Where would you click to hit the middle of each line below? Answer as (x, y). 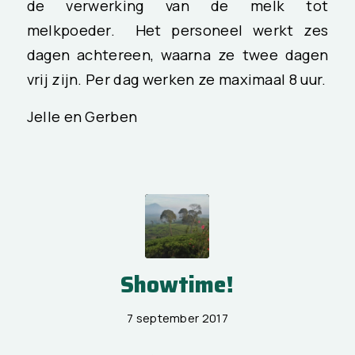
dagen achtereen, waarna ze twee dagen (177, 54)
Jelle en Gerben (82, 116)
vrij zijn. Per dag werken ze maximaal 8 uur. (176, 79)
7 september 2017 (177, 318)
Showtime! (177, 285)
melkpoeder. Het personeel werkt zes (177, 30)
